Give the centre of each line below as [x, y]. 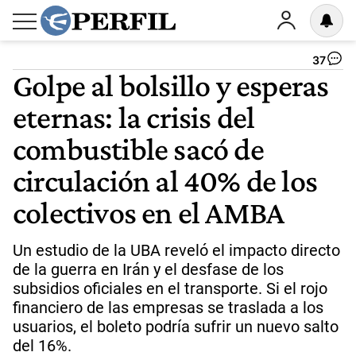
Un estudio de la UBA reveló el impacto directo [176, 250]
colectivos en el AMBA [149, 212]
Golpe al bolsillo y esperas [171, 85]
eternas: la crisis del [134, 117]
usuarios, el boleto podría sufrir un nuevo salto [176, 327]
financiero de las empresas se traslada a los [168, 308]
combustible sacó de [138, 149]
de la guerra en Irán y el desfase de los [148, 269]
